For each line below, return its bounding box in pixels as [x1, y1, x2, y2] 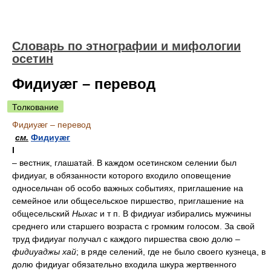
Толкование [12, 102, 59, 112]
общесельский [12, 209, 72, 218]
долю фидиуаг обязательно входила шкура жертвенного [12, 260, 237, 269]
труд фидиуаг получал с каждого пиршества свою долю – [12, 234, 240, 244]
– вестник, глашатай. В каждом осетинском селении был [12, 158, 237, 168]
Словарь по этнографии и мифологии [12, 39, 241, 53]
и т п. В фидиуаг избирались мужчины [97, 209, 251, 218]
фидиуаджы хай [12, 247, 76, 256]
